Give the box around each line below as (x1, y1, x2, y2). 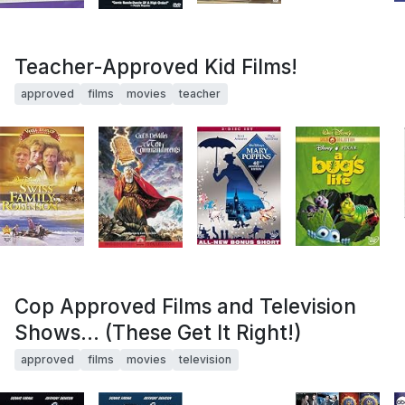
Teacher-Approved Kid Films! (14, 53, 297, 79)
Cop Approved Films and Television (14, 294, 356, 319)
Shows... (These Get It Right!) (14, 320, 302, 345)
